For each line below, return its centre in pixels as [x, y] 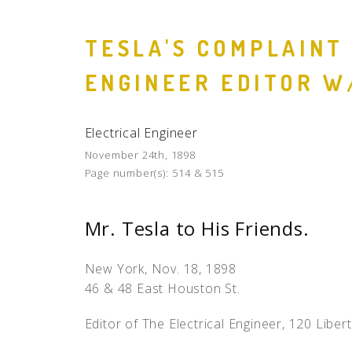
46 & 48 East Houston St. [162, 288]
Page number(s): [126, 173]
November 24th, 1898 [140, 155]
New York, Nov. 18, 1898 [160, 269]
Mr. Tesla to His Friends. [197, 228]
